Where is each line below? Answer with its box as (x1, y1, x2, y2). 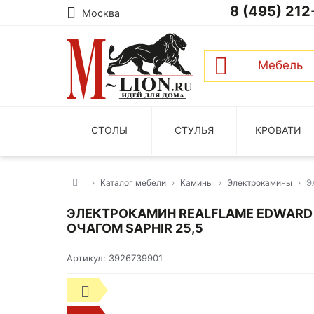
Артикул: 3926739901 (67, 252, 163, 264)
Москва (82, 7, 120, 19)
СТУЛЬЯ (174, 123, 214, 136)
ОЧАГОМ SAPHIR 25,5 (67, 221, 203, 235)
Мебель (257, 57, 303, 72)
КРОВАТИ (255, 123, 302, 136)
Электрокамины (227, 177, 292, 188)
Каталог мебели (100, 177, 166, 188)
